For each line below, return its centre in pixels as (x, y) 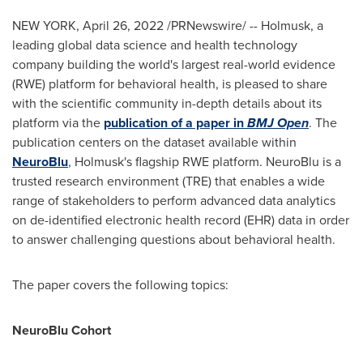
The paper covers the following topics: (120, 285)
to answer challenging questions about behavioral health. (174, 239)
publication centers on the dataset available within (154, 142)
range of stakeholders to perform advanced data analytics (174, 201)
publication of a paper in (175, 123)
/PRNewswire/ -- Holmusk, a (243, 26)
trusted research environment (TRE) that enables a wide (169, 181)
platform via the (58, 123)
